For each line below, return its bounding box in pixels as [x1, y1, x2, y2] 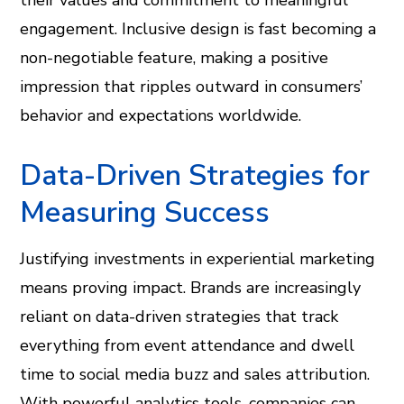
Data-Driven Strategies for [20, 156, 371, 195]
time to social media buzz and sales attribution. [20, 363, 371, 385]
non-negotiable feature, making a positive [20, 47, 329, 69]
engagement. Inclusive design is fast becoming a [20, 18, 377, 40]
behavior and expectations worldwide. [20, 105, 302, 126]
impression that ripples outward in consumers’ [20, 76, 363, 97]
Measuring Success [20, 193, 271, 232]
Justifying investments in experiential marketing [20, 248, 376, 270]
